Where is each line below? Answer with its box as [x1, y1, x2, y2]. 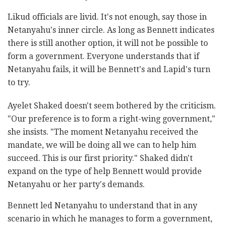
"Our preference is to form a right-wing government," [8, 114, 215, 124]
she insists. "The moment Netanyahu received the [8, 127, 198, 137]
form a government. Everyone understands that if [8, 51, 199, 61]
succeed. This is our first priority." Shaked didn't [8, 153, 193, 163]
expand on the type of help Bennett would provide [8, 166, 202, 176]
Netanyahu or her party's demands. [8, 179, 145, 189]
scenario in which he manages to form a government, [8, 213, 212, 223]
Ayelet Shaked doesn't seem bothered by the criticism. [8, 100, 216, 110]
